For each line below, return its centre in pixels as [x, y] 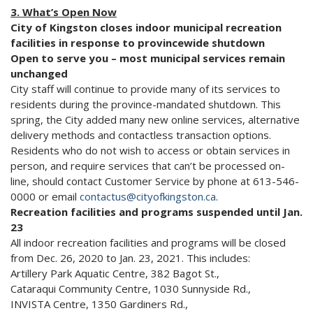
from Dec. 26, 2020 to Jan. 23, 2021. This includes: [130, 258]
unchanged [39, 74]
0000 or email [45, 197]
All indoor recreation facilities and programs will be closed [148, 243]
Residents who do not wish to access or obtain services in [150, 151]
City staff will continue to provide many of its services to [145, 89]
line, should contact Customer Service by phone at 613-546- [155, 181]
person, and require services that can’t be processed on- [148, 166]
